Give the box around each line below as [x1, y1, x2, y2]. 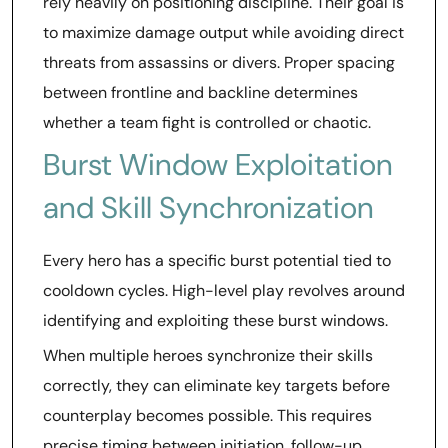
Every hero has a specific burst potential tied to [43, 250, 391, 271]
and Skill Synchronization [43, 188, 374, 227]
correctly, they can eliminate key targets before [43, 375, 390, 396]
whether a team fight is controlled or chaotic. [43, 112, 371, 133]
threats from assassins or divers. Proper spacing [43, 52, 395, 73]
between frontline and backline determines [43, 82, 358, 103]
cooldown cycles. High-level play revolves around [43, 280, 405, 301]
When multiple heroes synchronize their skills [43, 345, 373, 366]
